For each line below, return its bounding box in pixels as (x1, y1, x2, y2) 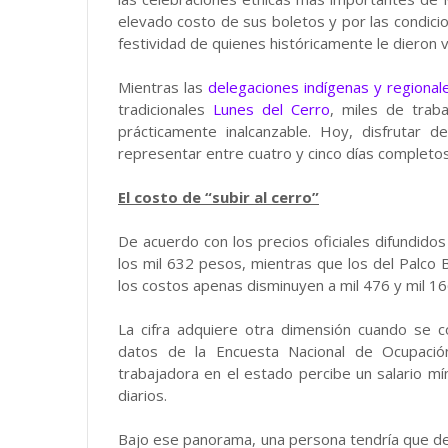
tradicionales (118, 98, 213, 119)
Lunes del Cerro (212, 98, 330, 119)
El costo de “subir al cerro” (118, 186, 319, 207)
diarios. (118, 384, 167, 405)
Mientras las (118, 76, 209, 97)
